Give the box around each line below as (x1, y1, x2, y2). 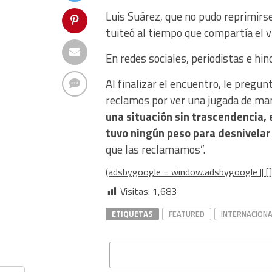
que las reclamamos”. (106, 141, 205, 158)
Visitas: (120, 184, 150, 199)
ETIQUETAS (112, 208, 153, 220)
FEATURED (169, 208, 205, 220)
